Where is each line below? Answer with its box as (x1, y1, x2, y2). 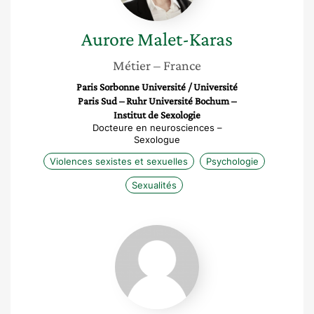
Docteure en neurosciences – (92, 122, 222, 133)
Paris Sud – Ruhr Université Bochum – (78, 95, 236, 107)
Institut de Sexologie (114, 109, 200, 121)
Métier (113, 57, 151, 73)
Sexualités (132, 179, 177, 191)
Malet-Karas (137, 28, 233, 50)
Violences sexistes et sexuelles (50, 156, 188, 167)
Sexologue (134, 134, 180, 145)
